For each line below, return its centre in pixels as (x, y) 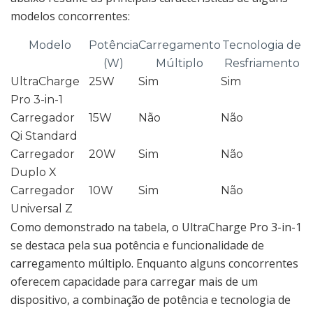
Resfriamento (262, 63)
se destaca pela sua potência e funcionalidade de (137, 245)
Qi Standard (44, 136)
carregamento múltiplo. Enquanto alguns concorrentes (154, 263)
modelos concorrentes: (70, 16)
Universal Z (42, 208)
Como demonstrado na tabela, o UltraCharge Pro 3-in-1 (156, 227)
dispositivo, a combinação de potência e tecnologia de (151, 299)
